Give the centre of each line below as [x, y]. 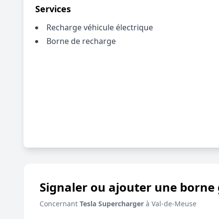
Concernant [60, 204]
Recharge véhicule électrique [100, 27]
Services [53, 9]
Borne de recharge [81, 41]
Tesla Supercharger [112, 204]
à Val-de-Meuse [170, 204]
